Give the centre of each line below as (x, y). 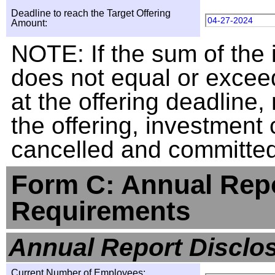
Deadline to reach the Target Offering (91, 13)
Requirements (101, 211)
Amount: (29, 23)
